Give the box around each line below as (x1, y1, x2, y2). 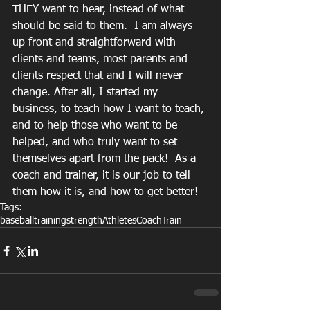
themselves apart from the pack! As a (12, 154, 199, 165)
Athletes (102, 216, 136, 226)
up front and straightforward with (12, 37, 179, 48)
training (34, 216, 66, 226)
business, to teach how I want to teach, (12, 104, 208, 115)
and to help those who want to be (12, 120, 181, 131)
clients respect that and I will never (12, 71, 186, 82)
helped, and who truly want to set (12, 137, 181, 148)
